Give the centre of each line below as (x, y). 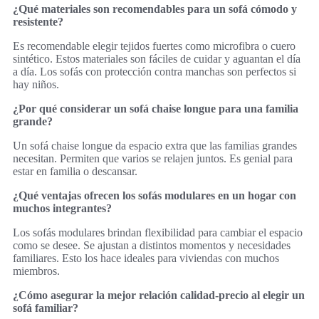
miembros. (36, 271)
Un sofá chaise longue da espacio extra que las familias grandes (155, 145)
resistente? (38, 21)
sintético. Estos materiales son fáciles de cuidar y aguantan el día (157, 58)
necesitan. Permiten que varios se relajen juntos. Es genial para (153, 158)
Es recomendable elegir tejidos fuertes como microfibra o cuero (154, 46)
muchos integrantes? (62, 208)
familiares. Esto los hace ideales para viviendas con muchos (146, 258)
